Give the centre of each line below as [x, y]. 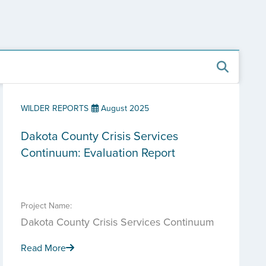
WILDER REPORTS [55, 108]
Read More [43, 248]
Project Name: [46, 205]
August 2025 [124, 108]
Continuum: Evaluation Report [98, 152]
